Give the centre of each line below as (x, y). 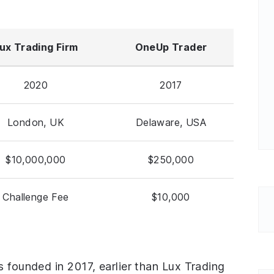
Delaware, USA (171, 122)
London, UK (36, 122)
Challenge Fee (36, 197)
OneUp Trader (171, 47)
